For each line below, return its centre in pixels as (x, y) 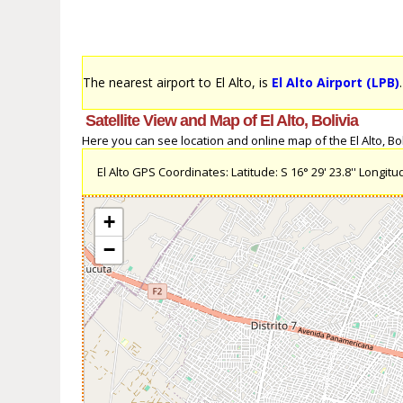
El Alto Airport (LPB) (336, 83)
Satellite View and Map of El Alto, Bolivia (222, 121)
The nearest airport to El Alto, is (178, 83)
